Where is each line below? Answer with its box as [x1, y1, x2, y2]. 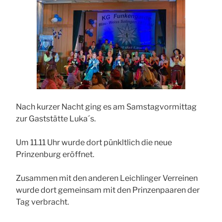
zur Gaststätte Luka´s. [16, 114, 96, 124]
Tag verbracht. [16, 197, 69, 207]
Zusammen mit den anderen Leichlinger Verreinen [16, 173, 198, 183]
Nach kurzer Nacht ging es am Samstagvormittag [16, 102, 197, 112]
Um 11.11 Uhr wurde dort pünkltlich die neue [16, 138, 172, 148]
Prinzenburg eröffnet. [16, 150, 94, 160]
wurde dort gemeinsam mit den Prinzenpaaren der [16, 185, 200, 195]
